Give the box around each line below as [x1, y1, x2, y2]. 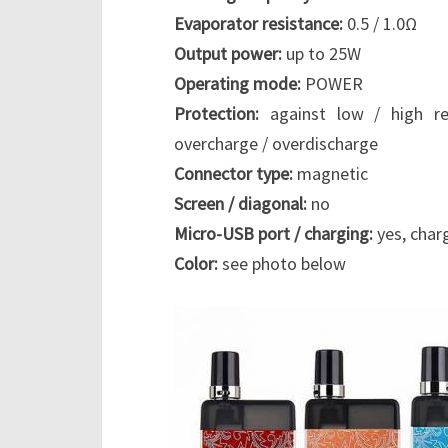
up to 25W [282, 42, 361, 66]
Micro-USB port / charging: [174, 222, 373, 246]
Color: [174, 252, 218, 276]
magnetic [293, 162, 368, 186]
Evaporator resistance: [174, 12, 343, 36]
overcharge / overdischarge [174, 132, 378, 156]
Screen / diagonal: [174, 192, 307, 216]
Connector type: [174, 162, 293, 186]
